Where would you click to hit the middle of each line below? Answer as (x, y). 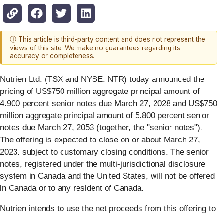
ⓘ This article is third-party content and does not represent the (108, 39)
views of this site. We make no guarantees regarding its (95, 48)
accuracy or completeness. (52, 56)
